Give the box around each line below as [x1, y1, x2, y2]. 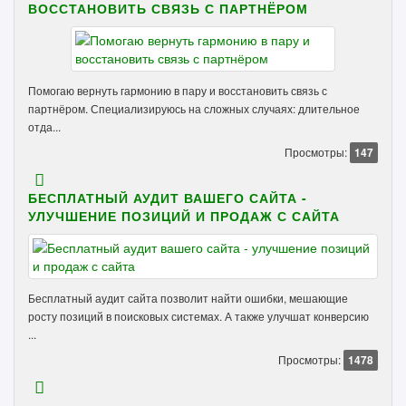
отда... [28, 119, 61, 134]
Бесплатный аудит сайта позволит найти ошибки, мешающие [28, 290, 348, 305]
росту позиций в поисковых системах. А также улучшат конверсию [28, 308, 369, 324]
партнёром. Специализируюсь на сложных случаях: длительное [28, 101, 360, 116]
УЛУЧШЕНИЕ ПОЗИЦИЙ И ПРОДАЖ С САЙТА [28, 207, 340, 225]
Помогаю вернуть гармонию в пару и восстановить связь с [28, 82, 327, 98]
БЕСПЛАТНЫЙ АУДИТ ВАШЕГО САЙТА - [28, 188, 307, 207]
